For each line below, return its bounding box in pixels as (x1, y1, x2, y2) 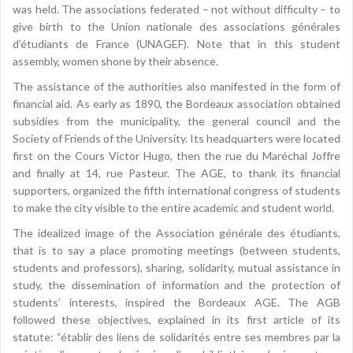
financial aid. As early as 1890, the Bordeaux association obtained (13, 97, 340, 111)
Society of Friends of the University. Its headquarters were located (13, 132, 340, 146)
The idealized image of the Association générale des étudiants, (13, 226, 340, 240)
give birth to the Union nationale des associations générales (13, 20, 340, 34)
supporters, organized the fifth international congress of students (13, 184, 340, 198)
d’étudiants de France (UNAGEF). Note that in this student (13, 37, 340, 51)
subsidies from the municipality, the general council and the (13, 114, 340, 128)
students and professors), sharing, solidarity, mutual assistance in (13, 261, 340, 275)
